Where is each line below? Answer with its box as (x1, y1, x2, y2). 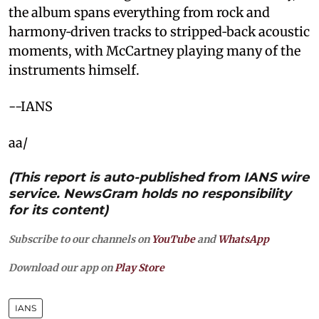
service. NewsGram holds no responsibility (9, 185, 291, 202)
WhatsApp (218, 232, 269, 246)
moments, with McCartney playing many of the (9, 42, 300, 59)
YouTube (152, 232, 195, 246)
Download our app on (9, 261, 115, 274)
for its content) (9, 202, 108, 218)
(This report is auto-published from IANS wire (9, 169, 309, 185)
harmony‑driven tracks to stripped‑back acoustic (9, 23, 310, 40)
